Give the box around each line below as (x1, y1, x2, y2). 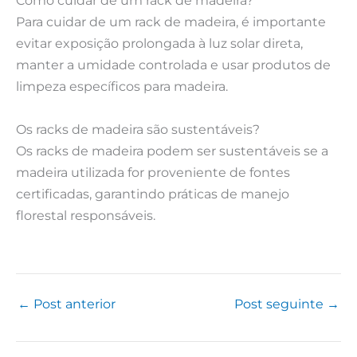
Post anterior (30, 296, 116, 312)
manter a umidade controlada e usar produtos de (16, 57, 331, 73)
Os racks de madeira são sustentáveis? (16, 120, 260, 137)
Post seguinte (234, 296, 327, 312)
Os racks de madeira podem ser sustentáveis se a (16, 142, 328, 159)
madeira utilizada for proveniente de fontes (16, 163, 290, 180)
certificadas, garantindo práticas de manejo (16, 185, 289, 202)
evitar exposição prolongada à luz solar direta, (16, 35, 303, 52)
